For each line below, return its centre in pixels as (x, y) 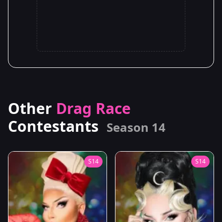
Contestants (55, 126)
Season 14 (136, 127)
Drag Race (93, 108)
